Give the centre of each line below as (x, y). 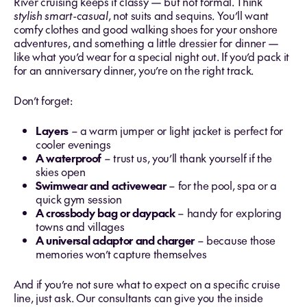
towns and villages (80, 226)
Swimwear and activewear (101, 185)
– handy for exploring (228, 212)
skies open (61, 171)
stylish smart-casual (61, 15)
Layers (52, 130)
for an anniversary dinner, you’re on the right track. (134, 70)
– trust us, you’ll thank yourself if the (187, 158)
